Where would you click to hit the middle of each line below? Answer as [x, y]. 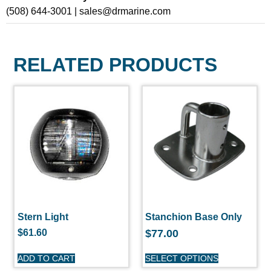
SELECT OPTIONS [182, 259]
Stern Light [43, 217]
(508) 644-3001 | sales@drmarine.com [88, 11]
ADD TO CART [46, 259]
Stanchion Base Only [194, 217]
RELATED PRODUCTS [116, 64]
